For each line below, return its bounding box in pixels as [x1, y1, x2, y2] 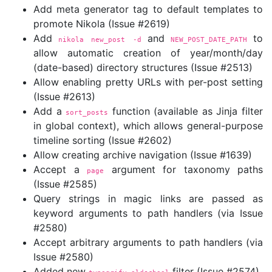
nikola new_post [58, 35, 133, 44]
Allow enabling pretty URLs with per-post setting [33, 76, 263, 88]
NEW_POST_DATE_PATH [170, 35, 247, 44]
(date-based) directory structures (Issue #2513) [33, 61, 253, 73]
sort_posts [66, 108, 109, 117]
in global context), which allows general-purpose [33, 120, 263, 132]
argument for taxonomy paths [104, 163, 263, 175]
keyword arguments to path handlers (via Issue [33, 207, 263, 219]
